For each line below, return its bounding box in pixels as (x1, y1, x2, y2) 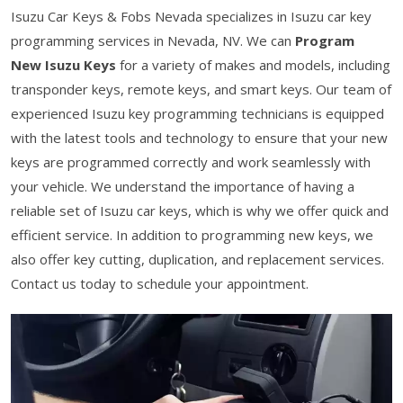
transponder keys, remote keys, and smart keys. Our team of (11, 80, 391, 98)
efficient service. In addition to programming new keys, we (11, 226, 373, 244)
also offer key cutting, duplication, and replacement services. (11, 250, 384, 268)
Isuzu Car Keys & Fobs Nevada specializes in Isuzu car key (11, 7, 372, 25)
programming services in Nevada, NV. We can (11, 31, 295, 49)
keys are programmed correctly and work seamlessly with (11, 153, 371, 171)
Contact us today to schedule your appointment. (11, 274, 309, 292)
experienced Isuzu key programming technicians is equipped (11, 104, 384, 122)
